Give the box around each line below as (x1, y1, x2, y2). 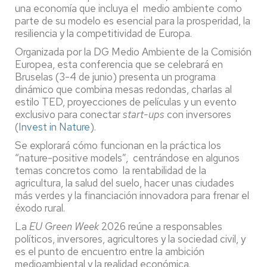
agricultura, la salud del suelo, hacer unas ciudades (15, 176, 234, 190)
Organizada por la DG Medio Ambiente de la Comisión (15, 45, 252, 59)
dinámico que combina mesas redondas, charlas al (15, 83, 232, 97)
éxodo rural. (15, 201, 65, 215)
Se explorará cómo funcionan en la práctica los (15, 139, 221, 153)
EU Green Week (29, 220, 99, 234)
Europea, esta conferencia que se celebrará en (15, 58, 223, 72)
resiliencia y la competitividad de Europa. (15, 27, 192, 41)
